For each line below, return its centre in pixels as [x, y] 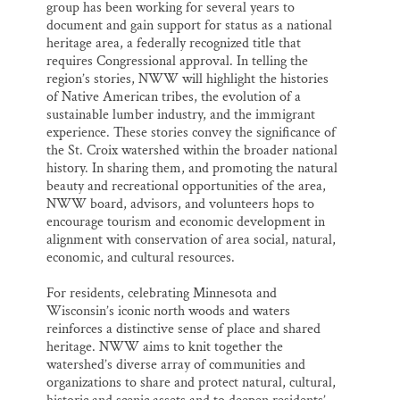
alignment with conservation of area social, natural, [191, 240]
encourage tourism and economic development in [186, 222]
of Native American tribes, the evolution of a [174, 97]
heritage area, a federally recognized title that [174, 44]
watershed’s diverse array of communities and [176, 365]
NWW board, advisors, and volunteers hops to [180, 204]
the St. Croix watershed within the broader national [192, 151]
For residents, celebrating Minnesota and [162, 294]
